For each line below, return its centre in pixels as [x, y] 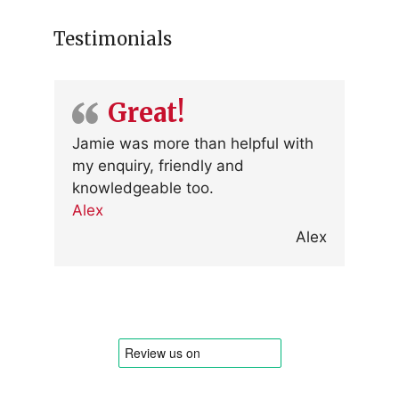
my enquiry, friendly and [158, 166]
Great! [146, 113]
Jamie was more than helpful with [193, 144]
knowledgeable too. [143, 188]
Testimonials [113, 39]
